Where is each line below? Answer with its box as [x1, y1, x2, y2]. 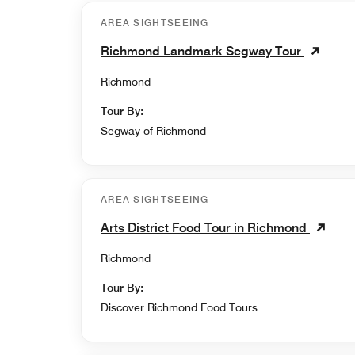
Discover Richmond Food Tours [101, 300, 258, 314]
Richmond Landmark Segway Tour [101, 43, 304, 59]
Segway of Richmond [101, 124, 206, 137]
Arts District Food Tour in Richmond [101, 219, 310, 235]
